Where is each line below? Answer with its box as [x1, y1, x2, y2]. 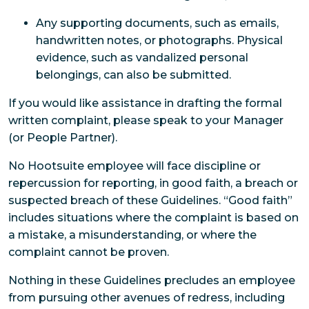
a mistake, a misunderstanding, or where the [8, 228, 257, 242]
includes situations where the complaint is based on [8, 211, 299, 225]
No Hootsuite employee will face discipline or [8, 159, 261, 173]
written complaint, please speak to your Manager [8, 114, 283, 128]
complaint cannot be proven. [8, 246, 169, 259]
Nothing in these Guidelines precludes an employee [8, 274, 295, 288]
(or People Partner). [8, 131, 117, 145]
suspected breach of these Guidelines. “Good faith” [8, 194, 292, 208]
